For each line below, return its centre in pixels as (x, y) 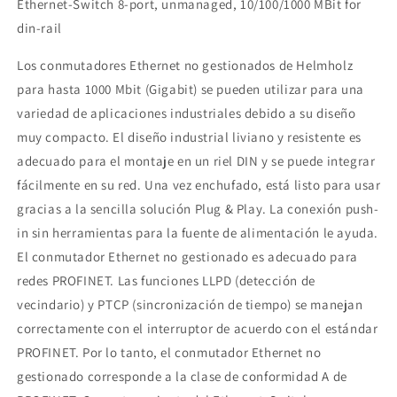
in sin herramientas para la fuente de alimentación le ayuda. (198, 232)
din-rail (39, 27)
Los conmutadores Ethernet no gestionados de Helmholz (185, 65)
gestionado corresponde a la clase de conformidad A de (182, 376)
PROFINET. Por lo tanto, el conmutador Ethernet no (169, 352)
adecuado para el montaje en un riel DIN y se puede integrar (196, 160)
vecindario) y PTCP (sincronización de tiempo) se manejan (190, 304)
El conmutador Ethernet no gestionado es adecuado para (187, 256)
